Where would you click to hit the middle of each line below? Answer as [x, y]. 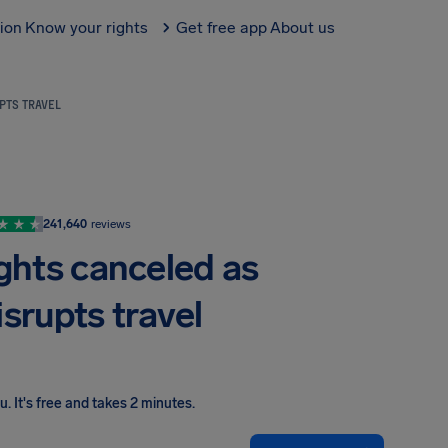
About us [302, 27]
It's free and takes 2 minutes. [104, 403]
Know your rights [86, 27]
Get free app [221, 27]
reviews [111, 224]
